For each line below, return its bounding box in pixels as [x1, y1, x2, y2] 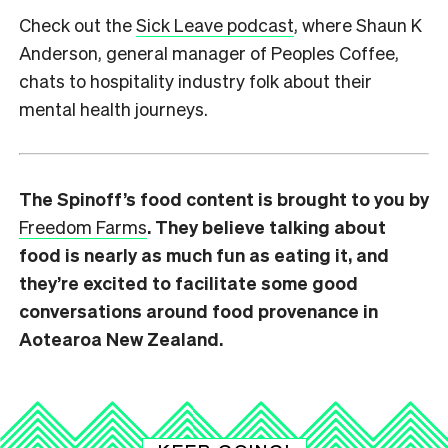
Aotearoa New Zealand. [19, 327, 223, 351]
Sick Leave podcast [136, 13, 294, 37]
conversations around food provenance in [19, 299, 378, 323]
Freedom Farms [19, 215, 147, 239]
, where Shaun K [294, 13, 422, 37]
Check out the [19, 13, 136, 37]
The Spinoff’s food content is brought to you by [19, 187, 429, 211]
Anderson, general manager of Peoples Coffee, [19, 41, 399, 65]
